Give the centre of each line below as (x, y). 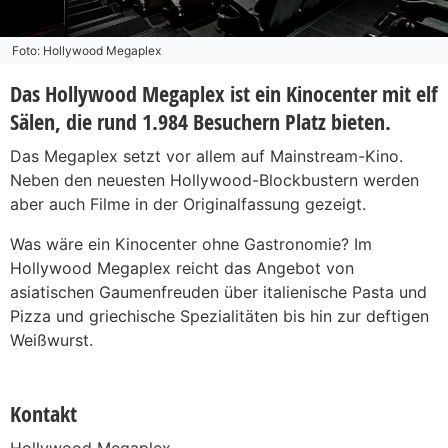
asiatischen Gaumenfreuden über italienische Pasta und (218, 291)
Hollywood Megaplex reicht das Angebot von (182, 267)
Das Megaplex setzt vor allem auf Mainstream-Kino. (206, 155)
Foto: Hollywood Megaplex (86, 50)
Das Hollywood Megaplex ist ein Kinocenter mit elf (224, 93)
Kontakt (43, 413)
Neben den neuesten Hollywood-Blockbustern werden (214, 179)
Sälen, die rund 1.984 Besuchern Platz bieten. (200, 121)
